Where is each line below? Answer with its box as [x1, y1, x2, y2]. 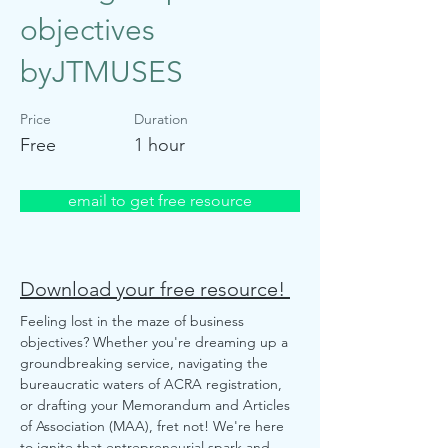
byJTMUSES [20, 54, 183, 90]
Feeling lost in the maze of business [20, 312, 248, 330]
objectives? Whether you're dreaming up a [20, 333, 292, 351]
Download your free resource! [20, 277, 290, 301]
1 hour [134, 134, 185, 156]
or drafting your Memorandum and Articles [20, 396, 294, 414]
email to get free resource [68, 191, 252, 210]
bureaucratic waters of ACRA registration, [20, 375, 286, 393]
